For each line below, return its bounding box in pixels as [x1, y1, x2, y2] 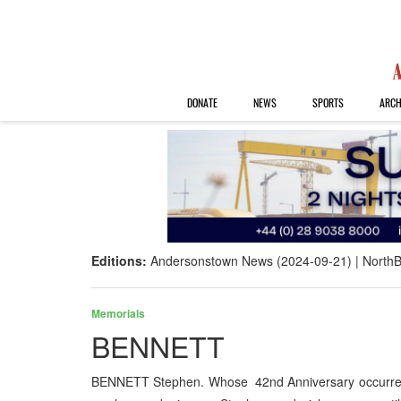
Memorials [91, 305, 145, 322]
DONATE [186, 95, 218, 110]
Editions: [91, 252, 150, 270]
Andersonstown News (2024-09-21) [150, 252, 352, 270]
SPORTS [311, 95, 344, 110]
